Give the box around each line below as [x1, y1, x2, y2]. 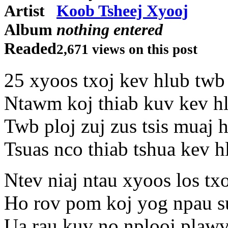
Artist [4, 2, 45, 20]
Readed [4, 39, 56, 58]
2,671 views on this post [56, 42, 197, 58]
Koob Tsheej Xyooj [56, 2, 188, 20]
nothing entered [56, 20, 163, 39]
